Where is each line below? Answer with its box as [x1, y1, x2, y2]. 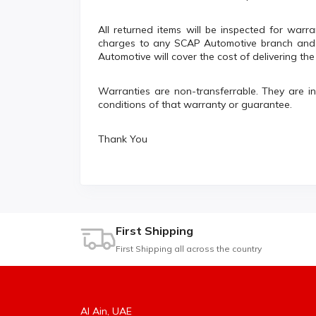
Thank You [98, 133, 147, 146]
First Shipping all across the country [116, 243, 262, 255]
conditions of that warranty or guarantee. [98, 98, 292, 111]
